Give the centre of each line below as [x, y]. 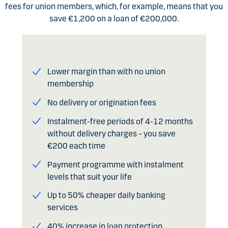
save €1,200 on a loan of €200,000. [114, 19]
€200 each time [76, 146]
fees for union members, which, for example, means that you [114, 7]
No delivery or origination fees [102, 102]
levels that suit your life [89, 177]
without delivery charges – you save [111, 133]
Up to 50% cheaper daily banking [106, 195]
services [62, 208]
